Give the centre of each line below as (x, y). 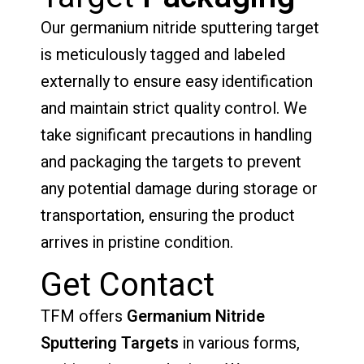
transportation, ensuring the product (168, 216)
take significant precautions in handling (176, 136)
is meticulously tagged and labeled (163, 55)
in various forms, (239, 344)
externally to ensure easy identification (177, 82)
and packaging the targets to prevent (171, 162)
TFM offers (84, 317)
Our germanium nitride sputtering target (180, 28)
